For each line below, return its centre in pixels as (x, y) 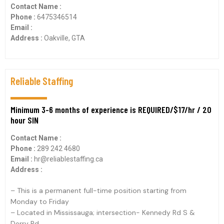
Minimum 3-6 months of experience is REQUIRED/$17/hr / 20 (111, 109)
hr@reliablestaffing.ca (68, 159)
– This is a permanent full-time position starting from (98, 190)
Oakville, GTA (64, 38)
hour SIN (24, 120)
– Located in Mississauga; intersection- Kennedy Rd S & (103, 212)
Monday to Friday (40, 201)
